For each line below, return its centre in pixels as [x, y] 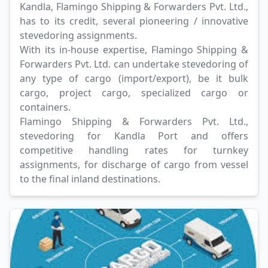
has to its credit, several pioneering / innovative [134, 21]
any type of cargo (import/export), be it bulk [134, 79]
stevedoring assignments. [78, 36]
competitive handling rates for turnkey [134, 150]
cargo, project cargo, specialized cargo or [134, 93]
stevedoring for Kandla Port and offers [134, 136]
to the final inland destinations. [90, 179]
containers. [45, 107]
